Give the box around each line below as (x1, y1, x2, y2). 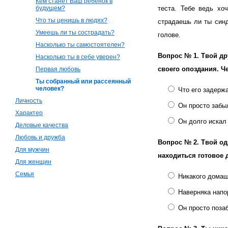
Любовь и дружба (15, 134, 65, 141)
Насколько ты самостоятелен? (36, 41, 125, 48)
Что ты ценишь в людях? (36, 17, 107, 24)
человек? (36, 85, 64, 92)
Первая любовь (36, 66, 80, 73)
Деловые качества (15, 122, 68, 129)
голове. (158, 31, 181, 39)
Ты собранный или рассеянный (36, 78, 131, 85)
